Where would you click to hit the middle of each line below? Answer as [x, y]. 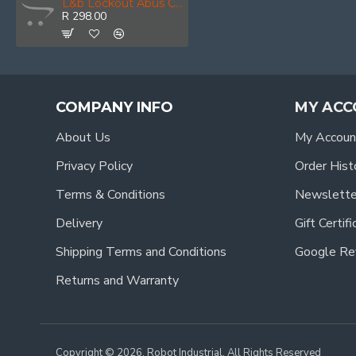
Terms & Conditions [110, 195]
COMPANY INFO [114, 107]
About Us [83, 137]
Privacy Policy [94, 166]
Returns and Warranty [117, 281]
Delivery [79, 223]
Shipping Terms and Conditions [141, 252]
